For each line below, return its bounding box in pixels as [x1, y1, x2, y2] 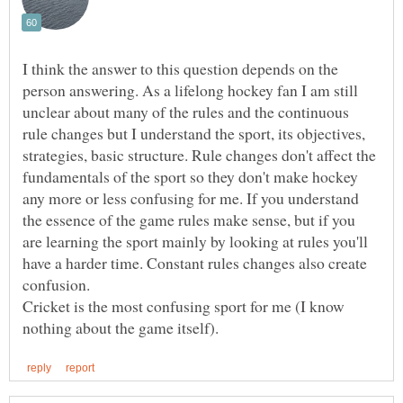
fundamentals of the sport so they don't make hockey [22, 166, 358, 188]
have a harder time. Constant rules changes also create [22, 252, 367, 274]
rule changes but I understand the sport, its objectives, [22, 122, 365, 145]
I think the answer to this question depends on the [22, 58, 338, 80]
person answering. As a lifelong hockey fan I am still [22, 79, 358, 102]
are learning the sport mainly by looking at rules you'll [22, 230, 368, 253]
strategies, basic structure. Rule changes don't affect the [22, 144, 376, 166]
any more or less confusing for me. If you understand [22, 187, 359, 210]
